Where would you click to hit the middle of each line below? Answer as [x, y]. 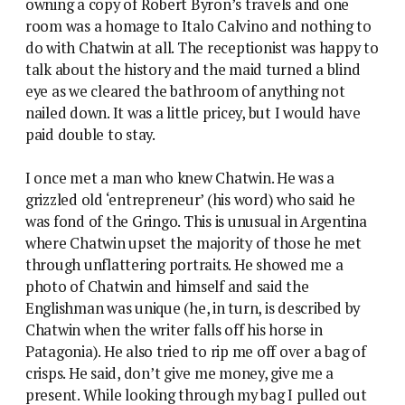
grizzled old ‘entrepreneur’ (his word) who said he [190, 199]
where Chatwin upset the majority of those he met [193, 243]
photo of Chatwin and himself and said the [167, 286]
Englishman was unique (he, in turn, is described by [193, 308]
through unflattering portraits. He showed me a [184, 264]
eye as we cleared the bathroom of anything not [185, 91]
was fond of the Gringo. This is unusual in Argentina [196, 221]
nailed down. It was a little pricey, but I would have [193, 113]
